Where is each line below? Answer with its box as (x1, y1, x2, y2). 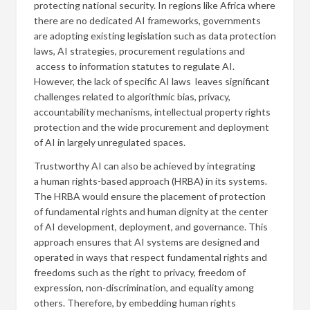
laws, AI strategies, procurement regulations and (34, 45, 245, 57)
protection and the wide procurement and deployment (34, 121, 269, 133)
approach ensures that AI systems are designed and (34, 236, 259, 248)
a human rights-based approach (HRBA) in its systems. (34, 175, 267, 187)
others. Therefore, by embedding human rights (34, 297, 236, 309)
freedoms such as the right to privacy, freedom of (34, 266, 246, 278)
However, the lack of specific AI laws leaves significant (34, 75, 270, 87)
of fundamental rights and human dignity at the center (34, 206, 268, 217)
